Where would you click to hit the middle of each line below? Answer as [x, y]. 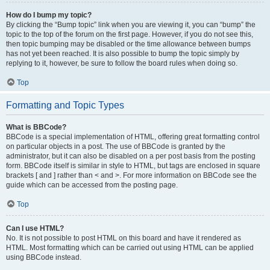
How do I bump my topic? [49, 15]
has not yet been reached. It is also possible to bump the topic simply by [123, 54]
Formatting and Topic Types [65, 105]
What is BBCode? [36, 127]
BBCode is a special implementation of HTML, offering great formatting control [133, 137]
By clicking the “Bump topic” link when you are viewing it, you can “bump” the [131, 25]
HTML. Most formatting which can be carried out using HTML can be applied [130, 248]
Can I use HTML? [35, 228]
